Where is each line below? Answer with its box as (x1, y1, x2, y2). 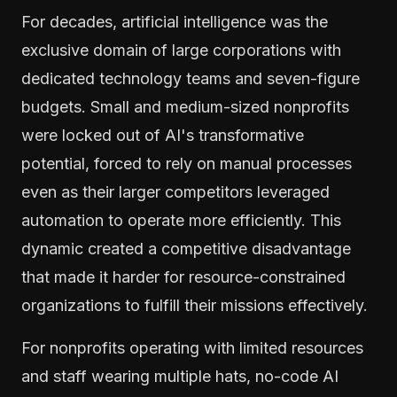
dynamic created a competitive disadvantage (21, 238, 351, 258)
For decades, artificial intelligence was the (21, 12, 328, 31)
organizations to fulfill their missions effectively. (21, 295, 368, 315)
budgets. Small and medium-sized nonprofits (21, 97, 349, 116)
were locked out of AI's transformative (21, 125, 304, 144)
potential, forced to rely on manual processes (21, 153, 352, 173)
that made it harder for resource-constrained (21, 267, 346, 286)
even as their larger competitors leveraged (21, 182, 330, 201)
